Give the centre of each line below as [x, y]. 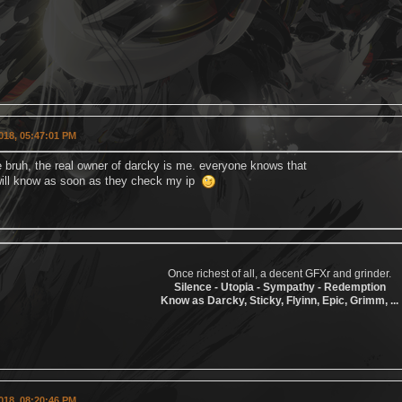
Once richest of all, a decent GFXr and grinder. [280, 274]
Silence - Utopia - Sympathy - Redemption [280, 288]
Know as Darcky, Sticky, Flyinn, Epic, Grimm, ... [280, 301]
